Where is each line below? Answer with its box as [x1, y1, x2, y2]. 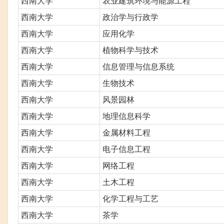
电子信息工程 [102, 142, 150, 154]
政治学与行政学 [102, 10, 158, 22]
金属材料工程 [102, 126, 150, 138]
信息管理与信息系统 [102, 60, 174, 72]
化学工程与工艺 [102, 192, 158, 204]
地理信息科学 [102, 109, 150, 121]
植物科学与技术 [102, 43, 158, 55]
